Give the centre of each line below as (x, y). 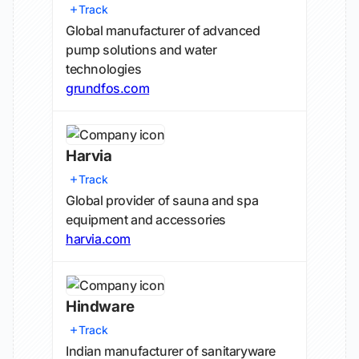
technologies (104, 69)
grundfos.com (108, 88)
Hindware (100, 307)
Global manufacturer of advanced (163, 30)
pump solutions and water (141, 50)
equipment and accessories (146, 220)
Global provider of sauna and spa (162, 200)
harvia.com (98, 239)
